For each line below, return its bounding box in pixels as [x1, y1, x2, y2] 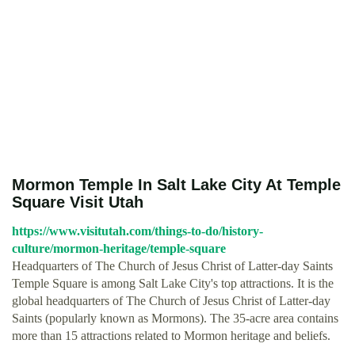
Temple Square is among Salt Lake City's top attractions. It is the [12, 277, 334, 290]
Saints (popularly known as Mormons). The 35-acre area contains [12, 311, 338, 325]
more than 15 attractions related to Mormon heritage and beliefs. [12, 329, 330, 342]
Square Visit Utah [12, 193, 143, 211]
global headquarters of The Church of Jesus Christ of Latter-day [12, 294, 330, 307]
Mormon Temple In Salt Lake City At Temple [12, 176, 341, 193]
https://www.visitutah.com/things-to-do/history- [12, 224, 263, 238]
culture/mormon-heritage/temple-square [12, 242, 226, 255]
